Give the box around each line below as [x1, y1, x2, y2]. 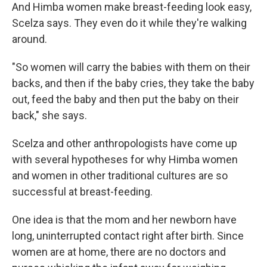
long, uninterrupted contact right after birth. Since [12, 229, 244, 243]
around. [12, 33, 47, 46]
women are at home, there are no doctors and [12, 246, 226, 259]
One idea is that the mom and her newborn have [12, 213, 237, 226]
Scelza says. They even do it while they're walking [12, 17, 247, 30]
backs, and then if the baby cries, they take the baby [12, 77, 254, 90]
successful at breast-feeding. [12, 185, 153, 198]
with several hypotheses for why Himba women [12, 153, 238, 166]
